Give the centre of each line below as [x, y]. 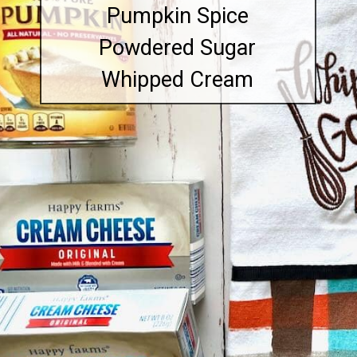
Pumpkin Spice [177, 16]
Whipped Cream [178, 79]
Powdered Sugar [178, 47]
